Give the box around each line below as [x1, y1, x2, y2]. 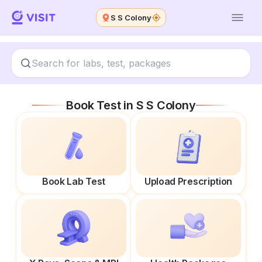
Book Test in [66, 98, 136, 112]
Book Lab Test [42, 175, 105, 187]
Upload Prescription [144, 175, 232, 187]
